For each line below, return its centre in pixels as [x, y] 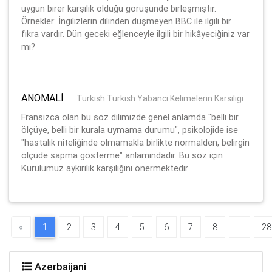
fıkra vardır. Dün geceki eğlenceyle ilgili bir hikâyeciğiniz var [135, 34]
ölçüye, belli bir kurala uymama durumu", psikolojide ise [130, 130]
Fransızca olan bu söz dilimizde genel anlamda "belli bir [130, 117]
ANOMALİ [44, 97]
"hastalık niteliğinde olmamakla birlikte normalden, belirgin [135, 142]
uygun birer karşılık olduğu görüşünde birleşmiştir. [119, 8]
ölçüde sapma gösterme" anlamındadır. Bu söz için [122, 155]
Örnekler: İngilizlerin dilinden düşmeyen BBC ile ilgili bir [126, 21]
